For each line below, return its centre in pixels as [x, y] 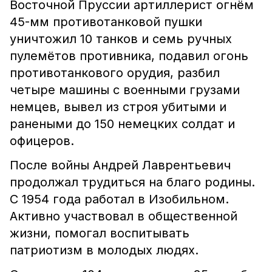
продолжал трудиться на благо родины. [132, 182]
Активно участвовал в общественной [124, 216]
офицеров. [42, 141]
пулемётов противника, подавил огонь [129, 56]
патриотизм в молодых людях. [104, 250]
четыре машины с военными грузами [125, 90]
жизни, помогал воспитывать [100, 233]
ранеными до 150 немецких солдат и [122, 124]
